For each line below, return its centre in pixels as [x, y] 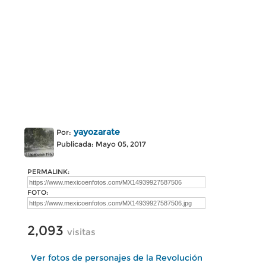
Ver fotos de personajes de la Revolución [116, 258]
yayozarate [97, 132]
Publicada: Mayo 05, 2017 [101, 144]
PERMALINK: [48, 172]
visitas [81, 232]
